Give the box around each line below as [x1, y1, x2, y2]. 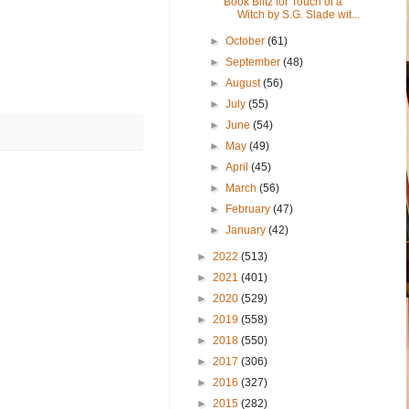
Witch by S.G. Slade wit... [236, 7, 360, 21]
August [225, 76, 264, 89]
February [225, 202, 274, 215]
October [225, 34, 268, 47]
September [225, 55, 284, 68]
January [225, 223, 269, 236]
